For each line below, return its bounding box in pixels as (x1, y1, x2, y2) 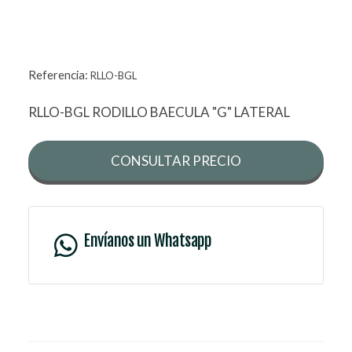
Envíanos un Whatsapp (84, 231, 211, 251)
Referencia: (28, 68, 90, 82)
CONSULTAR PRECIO (111, 152, 241, 170)
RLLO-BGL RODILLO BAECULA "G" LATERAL (28, 104, 290, 121)
